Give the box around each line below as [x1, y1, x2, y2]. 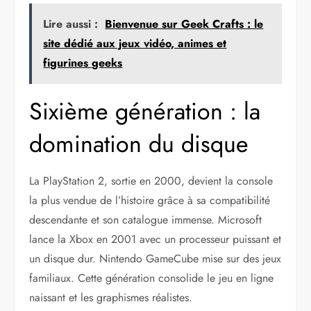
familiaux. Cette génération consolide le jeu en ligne [29, 269, 274, 286]
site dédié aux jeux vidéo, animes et [43, 35, 227, 51]
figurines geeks [43, 54, 123, 71]
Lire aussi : [43, 15, 99, 32]
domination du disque [29, 126, 249, 161]
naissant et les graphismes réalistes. [29, 289, 193, 305]
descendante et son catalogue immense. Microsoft [29, 211, 262, 228]
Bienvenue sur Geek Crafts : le [105, 15, 264, 32]
